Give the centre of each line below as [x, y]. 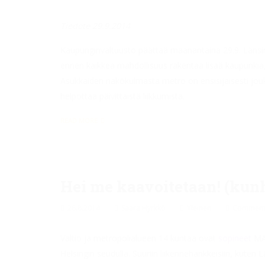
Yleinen [199, 208]
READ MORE [79, 120]
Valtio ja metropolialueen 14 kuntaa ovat [138, 238]
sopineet [234, 238]
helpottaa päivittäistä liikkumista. [122, 96]
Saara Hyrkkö [143, 208]
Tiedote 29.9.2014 [95, 26]
